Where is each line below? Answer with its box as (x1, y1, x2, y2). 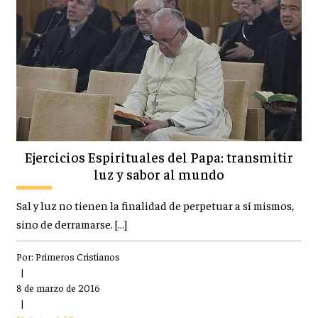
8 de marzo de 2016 (16, 280, 100, 294)
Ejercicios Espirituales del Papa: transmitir (25, 148, 293, 165)
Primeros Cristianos (35, 249, 120, 263)
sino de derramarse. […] (16, 216, 127, 231)
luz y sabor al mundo (94, 165, 224, 182)
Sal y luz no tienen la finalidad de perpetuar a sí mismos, (16, 197, 294, 213)
